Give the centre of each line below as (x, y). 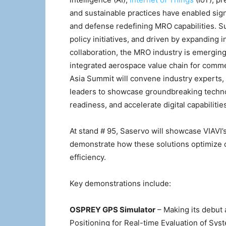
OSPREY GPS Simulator (112, 210)
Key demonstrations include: (120, 183)
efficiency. (88, 157)
